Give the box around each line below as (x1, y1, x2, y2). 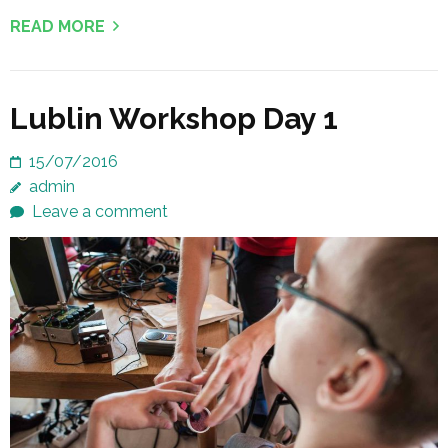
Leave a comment (32, 201, 168, 221)
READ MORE (10, 16, 105, 36)
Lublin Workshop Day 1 (10, 100, 338, 136)
